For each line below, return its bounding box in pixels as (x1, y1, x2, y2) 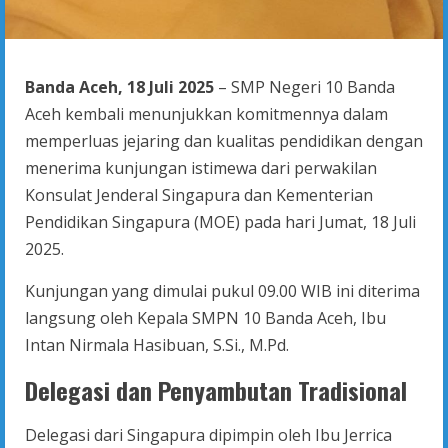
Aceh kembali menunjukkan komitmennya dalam (25, 103, 388, 126)
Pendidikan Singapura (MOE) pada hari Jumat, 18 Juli (25, 211, 416, 234)
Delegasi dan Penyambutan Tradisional (25, 372, 407, 409)
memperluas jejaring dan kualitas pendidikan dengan (25, 130, 423, 153)
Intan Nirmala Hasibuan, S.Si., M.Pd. (25, 334, 289, 357)
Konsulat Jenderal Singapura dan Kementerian (25, 184, 373, 207)
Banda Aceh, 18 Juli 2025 (25, 76, 214, 99)
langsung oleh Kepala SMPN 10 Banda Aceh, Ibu (25, 307, 386, 330)
